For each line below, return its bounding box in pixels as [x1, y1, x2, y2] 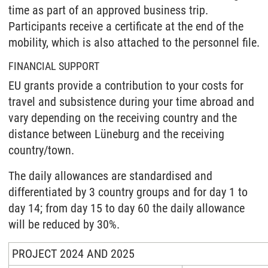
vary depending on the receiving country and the [8, 111, 237, 125]
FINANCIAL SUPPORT [8, 60, 99, 72]
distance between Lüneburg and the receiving [8, 127, 224, 141]
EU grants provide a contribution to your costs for [8, 78, 243, 93]
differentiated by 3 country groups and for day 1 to [8, 185, 248, 199]
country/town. [8, 143, 74, 157]
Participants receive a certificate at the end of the [8, 19, 243, 33]
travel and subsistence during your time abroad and [8, 95, 254, 109]
